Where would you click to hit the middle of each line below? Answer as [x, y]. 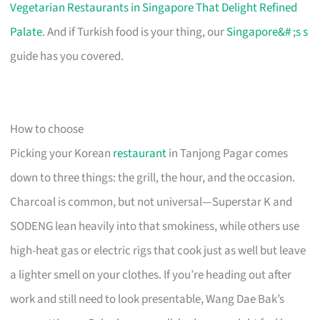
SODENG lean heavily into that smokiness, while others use [155, 226]
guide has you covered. [67, 56]
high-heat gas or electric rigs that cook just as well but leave [158, 250]
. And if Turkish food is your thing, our [135, 32]
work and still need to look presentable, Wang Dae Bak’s [147, 299]
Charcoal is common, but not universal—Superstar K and [151, 202]
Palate [26, 32]
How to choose [47, 129]
